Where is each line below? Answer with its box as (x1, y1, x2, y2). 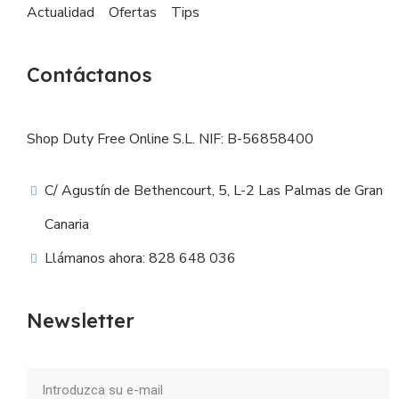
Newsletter (27, 307, 134, 333)
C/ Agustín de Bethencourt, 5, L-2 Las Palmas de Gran (45, 180, 384, 200)
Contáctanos (27, 61, 152, 87)
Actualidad (27, 2, 94, 22)
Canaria (45, 214, 90, 234)
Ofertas (109, 2, 157, 22)
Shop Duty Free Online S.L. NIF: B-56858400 (27, 128, 313, 149)
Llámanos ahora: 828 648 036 (45, 248, 237, 268)
